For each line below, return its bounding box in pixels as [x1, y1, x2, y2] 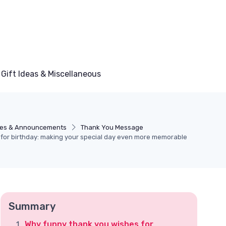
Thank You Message [81, 124, 144, 131]
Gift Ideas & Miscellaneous [1, 69, 101, 79]
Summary [9, 200, 55, 212]
